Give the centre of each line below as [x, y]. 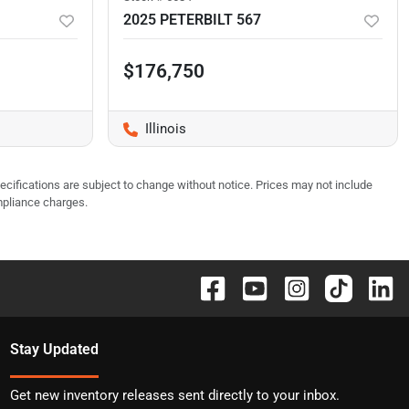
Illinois [166, 129]
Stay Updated [54, 350]
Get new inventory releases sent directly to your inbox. [174, 396]
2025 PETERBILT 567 [192, 20]
